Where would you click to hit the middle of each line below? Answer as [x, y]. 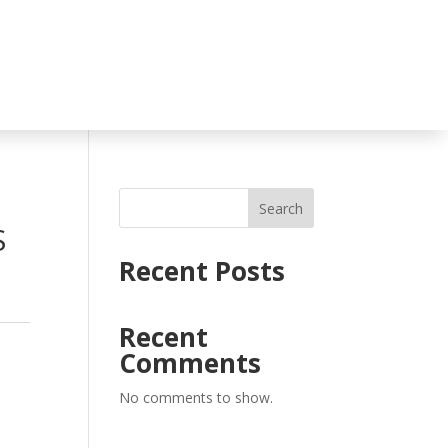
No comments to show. [196, 397]
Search [280, 208]
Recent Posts [202, 270]
